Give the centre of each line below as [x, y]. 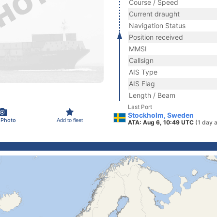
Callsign [141, 60]
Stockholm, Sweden [161, 115]
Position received [156, 37]
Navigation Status [157, 25]
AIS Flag [142, 84]
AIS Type [143, 72]
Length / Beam [152, 95]
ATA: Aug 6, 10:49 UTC [162, 122]
